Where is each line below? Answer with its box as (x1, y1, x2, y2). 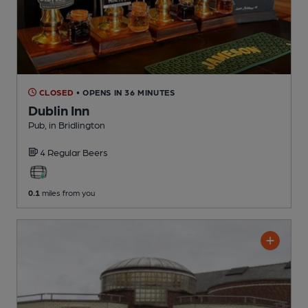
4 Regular (40, 146, 82, 157)
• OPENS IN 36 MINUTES (76, 87, 175, 97)
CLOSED (36, 87, 74, 97)
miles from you (40, 187, 95, 197)
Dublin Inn (28, 101, 89, 118)
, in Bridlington (45, 118, 105, 130)
